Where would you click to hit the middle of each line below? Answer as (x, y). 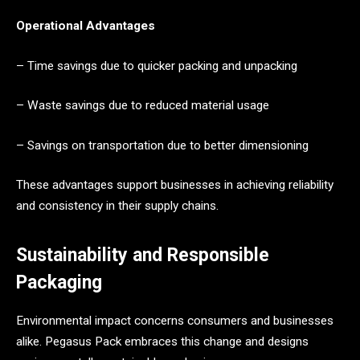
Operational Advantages (86, 25)
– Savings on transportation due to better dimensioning (162, 145)
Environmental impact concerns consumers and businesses (175, 320)
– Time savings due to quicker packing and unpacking (157, 65)
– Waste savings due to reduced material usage (143, 106)
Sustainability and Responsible (143, 255)
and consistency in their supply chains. (117, 206)
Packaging (59, 282)
